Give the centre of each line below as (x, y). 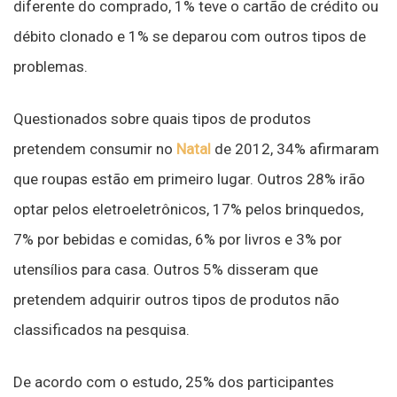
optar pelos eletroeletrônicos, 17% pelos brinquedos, (188, 209)
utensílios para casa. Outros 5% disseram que (166, 269)
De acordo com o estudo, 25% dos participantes (174, 382)
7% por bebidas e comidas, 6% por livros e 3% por (178, 239)
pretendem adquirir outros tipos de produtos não (176, 300)
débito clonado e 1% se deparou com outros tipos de (190, 36)
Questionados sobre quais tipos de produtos (162, 119)
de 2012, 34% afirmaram (295, 149)
